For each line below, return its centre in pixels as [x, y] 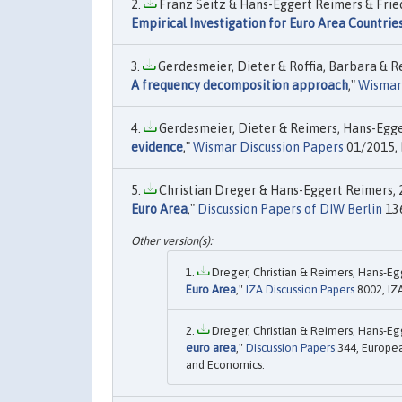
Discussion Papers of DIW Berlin [290, 209]
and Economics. [225, 365]
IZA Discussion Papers [300, 290]
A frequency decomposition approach [240, 85]
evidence [157, 147]
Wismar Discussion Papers [268, 147]
